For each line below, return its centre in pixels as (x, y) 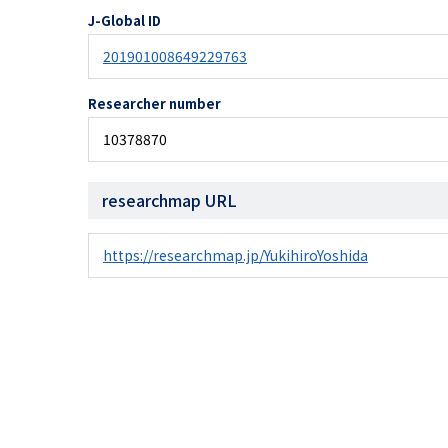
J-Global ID (124, 20)
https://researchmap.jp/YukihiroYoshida (235, 255)
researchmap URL (169, 200)
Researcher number (154, 103)
